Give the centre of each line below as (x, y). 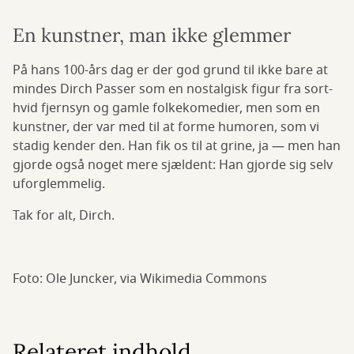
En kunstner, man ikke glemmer (152, 36)
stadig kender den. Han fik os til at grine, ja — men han (177, 147)
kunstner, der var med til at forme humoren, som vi (166, 128)
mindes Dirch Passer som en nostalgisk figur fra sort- (173, 90)
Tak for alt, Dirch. (64, 216)
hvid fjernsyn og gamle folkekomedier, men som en (166, 109)
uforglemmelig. (59, 185)
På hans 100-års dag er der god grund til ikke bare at (170, 71)
